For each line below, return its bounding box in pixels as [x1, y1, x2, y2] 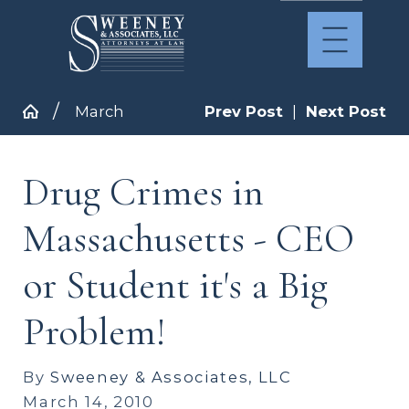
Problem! [23, 307, 167, 355]
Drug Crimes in [23, 167, 265, 215]
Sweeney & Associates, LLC [50, 368, 292, 387]
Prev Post [204, 101, 283, 121]
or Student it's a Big [23, 260, 329, 309]
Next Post [305, 101, 386, 121]
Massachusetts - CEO [23, 214, 355, 262]
